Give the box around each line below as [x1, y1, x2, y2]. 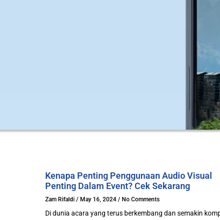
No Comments [120, 196, 160, 203]
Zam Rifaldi [45, 196, 76, 203]
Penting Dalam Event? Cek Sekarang [45, 181, 190, 191]
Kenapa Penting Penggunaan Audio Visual [45, 170, 212, 181]
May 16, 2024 [79, 196, 118, 203]
